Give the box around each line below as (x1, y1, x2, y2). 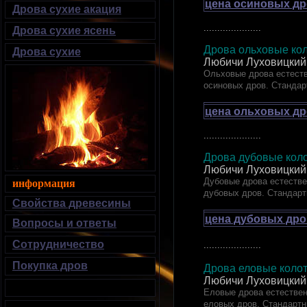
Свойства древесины (12, 197, 131, 209)
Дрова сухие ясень (12, 25, 116, 36)
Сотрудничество (12, 238, 104, 250)
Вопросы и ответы (12, 217, 116, 229)
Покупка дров (12, 260, 88, 271)
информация (12, 177, 75, 189)
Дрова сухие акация (12, 3, 121, 15)
